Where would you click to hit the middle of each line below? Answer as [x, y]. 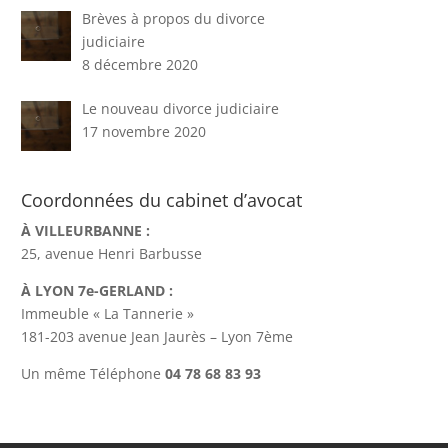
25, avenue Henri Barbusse [112, 254]
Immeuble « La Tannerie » [108, 314]
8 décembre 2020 [139, 64]
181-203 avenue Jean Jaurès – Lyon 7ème [157, 337]
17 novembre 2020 [143, 131]
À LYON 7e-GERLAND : [97, 291]
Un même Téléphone [93, 374]
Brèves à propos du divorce [173, 18]
